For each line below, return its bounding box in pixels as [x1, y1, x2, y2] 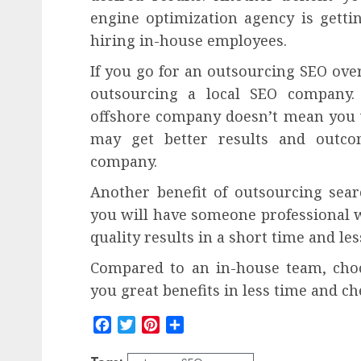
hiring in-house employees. [90, 30, 287, 50]
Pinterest [160, 314, 207, 334]
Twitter [135, 314, 172, 334]
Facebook [111, 314, 165, 334]
